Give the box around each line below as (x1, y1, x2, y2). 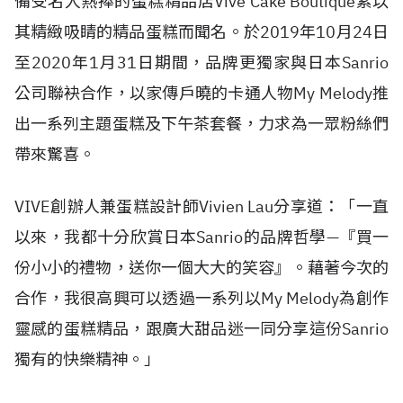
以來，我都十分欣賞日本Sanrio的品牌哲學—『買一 (14, 227, 389, 247)
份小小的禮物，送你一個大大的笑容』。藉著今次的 (14, 257, 389, 278)
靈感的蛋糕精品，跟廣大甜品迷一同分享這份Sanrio (14, 318, 389, 339)
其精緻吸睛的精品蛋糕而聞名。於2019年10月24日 (14, 22, 389, 42)
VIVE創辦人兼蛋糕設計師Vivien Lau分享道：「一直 (14, 196, 389, 217)
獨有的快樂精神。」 (14, 349, 160, 370)
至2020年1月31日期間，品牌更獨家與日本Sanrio (14, 52, 389, 73)
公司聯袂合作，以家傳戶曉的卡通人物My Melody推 (14, 83, 389, 103)
